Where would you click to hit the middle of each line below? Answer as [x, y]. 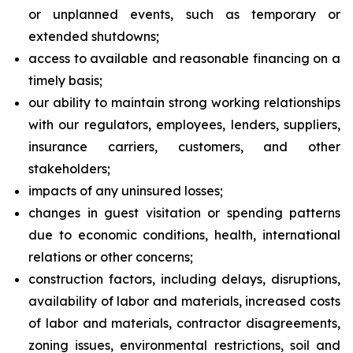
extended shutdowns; [94, 36]
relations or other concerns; [111, 257]
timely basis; [65, 80]
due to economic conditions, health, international [184, 235]
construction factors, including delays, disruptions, [184, 279]
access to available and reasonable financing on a [184, 58]
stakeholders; [69, 169]
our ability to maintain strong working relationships [184, 102]
